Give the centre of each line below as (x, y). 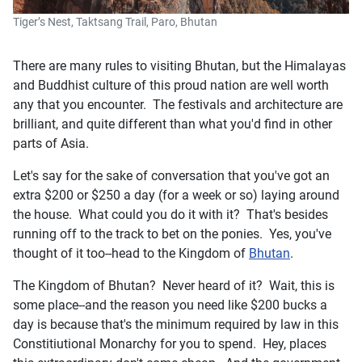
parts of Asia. (51, 143)
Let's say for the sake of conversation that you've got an (171, 175)
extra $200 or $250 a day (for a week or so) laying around (176, 195)
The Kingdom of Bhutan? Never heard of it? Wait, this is (174, 285)
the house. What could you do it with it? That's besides (170, 214)
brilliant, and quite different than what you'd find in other (173, 124)
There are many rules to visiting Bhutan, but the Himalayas (179, 65)
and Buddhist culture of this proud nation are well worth (171, 85)
